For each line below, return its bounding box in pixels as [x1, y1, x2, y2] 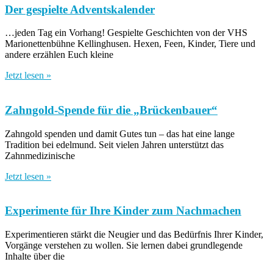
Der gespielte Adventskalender [5, 2, 155, 16]
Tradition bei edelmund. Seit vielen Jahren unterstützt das [5, 139, 224, 150]
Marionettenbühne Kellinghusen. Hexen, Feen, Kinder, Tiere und [5, 38, 255, 49]
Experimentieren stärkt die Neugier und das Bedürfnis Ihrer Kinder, [5, 229, 263, 240]
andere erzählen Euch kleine [5, 49, 113, 60]
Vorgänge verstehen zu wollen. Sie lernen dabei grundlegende [5, 240, 243, 251]
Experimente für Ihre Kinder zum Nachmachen [5, 204, 241, 218]
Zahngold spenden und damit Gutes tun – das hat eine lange [5, 128, 235, 139]
